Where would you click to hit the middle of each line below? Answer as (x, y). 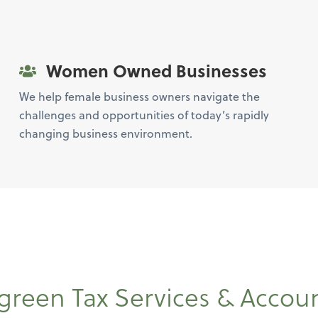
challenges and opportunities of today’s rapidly (144, 115)
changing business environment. (105, 133)
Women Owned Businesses (154, 71)
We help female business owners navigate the (139, 96)
